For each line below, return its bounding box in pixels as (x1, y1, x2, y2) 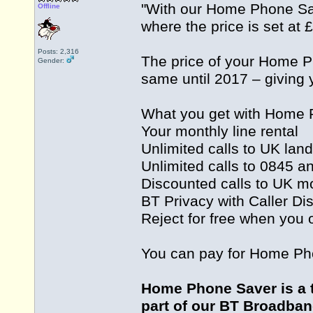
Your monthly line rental (141, 123, 298, 140)
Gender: (38, 57, 66, 64)
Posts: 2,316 (38, 48, 79, 55)
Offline (38, 2, 60, 10)
